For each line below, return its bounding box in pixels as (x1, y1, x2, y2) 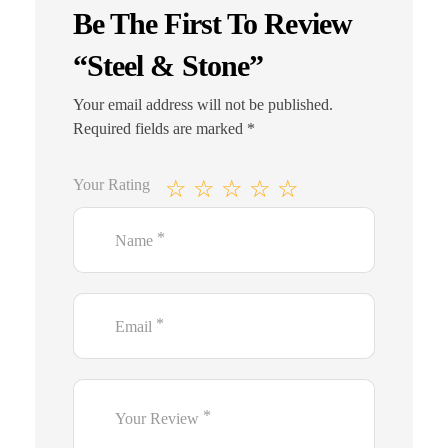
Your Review (114, 410, 203, 428)
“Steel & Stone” (72, 49, 264, 83)
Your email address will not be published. (72, 96, 333, 114)
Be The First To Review (72, 7, 352, 41)
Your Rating (72, 176, 150, 194)
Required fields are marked (72, 120, 247, 138)
